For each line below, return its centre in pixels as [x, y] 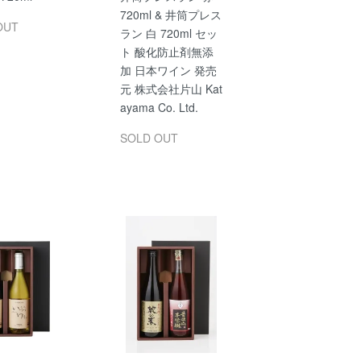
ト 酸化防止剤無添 [166, 52]
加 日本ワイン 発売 [168, 71]
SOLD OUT [149, 138]
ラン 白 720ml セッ [168, 33]
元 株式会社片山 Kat [171, 89]
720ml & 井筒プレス [170, 15]
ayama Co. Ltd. [159, 108]
